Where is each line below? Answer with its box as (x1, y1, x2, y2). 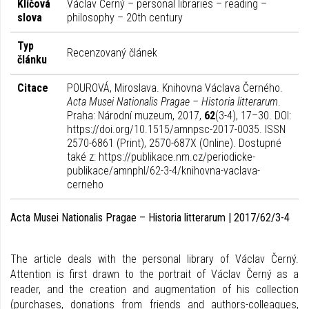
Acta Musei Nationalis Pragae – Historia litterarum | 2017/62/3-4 (10, 211, 290, 224)
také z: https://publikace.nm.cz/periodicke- (67, 150, 255, 163)
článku (17, 53, 47, 66)
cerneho (67, 178, 103, 191)
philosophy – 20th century (67, 11, 183, 24)
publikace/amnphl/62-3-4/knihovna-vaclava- (67, 164, 260, 177)
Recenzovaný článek (67, 46, 157, 59)
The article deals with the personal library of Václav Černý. (10, 252, 299, 266)
